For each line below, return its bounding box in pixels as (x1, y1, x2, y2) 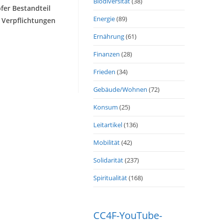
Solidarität (93, 156, 123, 165)
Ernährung (93, 32, 124, 41)
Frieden (93, 67, 115, 76)
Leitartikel (93, 120, 122, 129)
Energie (93, 14, 115, 23)
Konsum (93, 103, 118, 111)
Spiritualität (93, 173, 127, 182)
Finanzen (93, 50, 120, 58)
